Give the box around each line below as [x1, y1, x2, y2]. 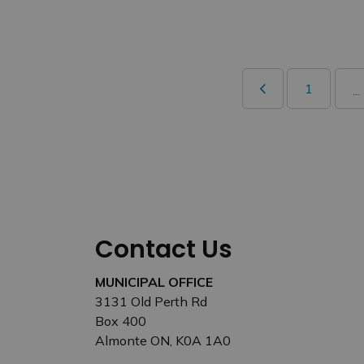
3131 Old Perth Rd [95, 293, 207, 310]
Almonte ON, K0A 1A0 [95, 332, 231, 349]
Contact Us [95, 232, 232, 266]
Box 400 [95, 313, 146, 329]
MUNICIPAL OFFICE [95, 274, 213, 290]
